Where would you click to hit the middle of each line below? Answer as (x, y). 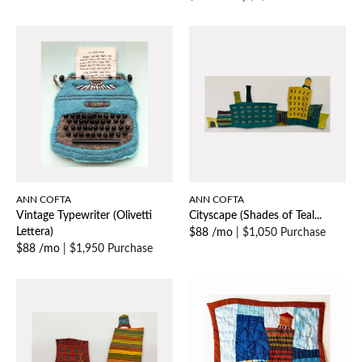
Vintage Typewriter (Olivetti (84, 216)
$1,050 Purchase (284, 233)
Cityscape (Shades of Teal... (255, 216)
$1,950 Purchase (111, 249)
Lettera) (35, 232)
